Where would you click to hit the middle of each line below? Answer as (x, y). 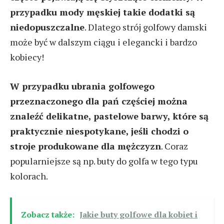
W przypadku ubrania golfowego (82, 86)
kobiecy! (27, 57)
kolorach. (29, 176)
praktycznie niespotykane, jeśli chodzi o (99, 131)
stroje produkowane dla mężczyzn (85, 146)
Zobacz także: (48, 214)
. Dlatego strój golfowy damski (146, 27)
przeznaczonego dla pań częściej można (99, 101)
